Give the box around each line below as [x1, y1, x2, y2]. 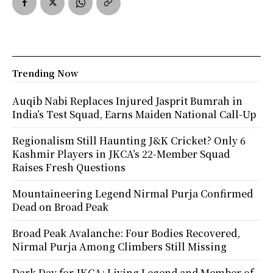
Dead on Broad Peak [12, 199, 108, 214]
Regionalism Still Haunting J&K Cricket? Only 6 [12, 133, 246, 147]
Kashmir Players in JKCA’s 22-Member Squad [12, 146, 230, 161]
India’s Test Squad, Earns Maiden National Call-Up [12, 107, 256, 121]
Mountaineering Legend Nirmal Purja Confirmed [12, 186, 253, 200]
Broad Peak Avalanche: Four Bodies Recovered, [12, 225, 240, 240]
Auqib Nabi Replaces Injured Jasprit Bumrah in [12, 93, 243, 108]
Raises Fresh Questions [12, 160, 126, 174]
